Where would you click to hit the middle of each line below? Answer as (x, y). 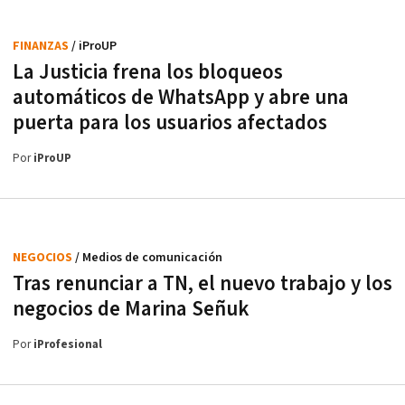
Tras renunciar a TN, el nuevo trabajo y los (202, 283)
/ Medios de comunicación (149, 257)
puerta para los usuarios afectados (170, 122)
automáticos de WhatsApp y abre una (181, 97)
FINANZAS (42, 46)
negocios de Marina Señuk (131, 309)
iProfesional (68, 344)
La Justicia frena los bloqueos (148, 72)
